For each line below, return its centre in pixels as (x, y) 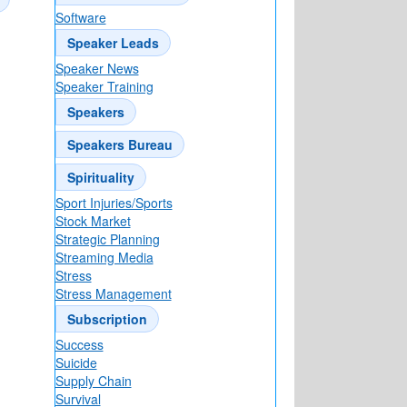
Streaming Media (104, 258)
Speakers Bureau (119, 145)
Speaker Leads (113, 43)
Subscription (107, 319)
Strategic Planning (107, 239)
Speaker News (97, 69)
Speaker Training (104, 87)
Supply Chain (93, 381)
